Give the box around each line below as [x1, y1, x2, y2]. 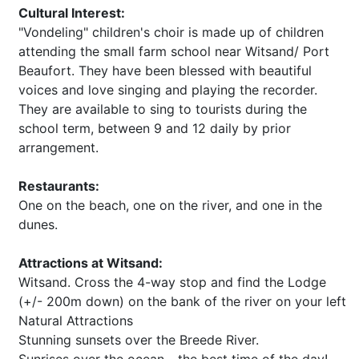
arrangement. [18, 139, 99, 155]
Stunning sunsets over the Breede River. [18, 332, 259, 348]
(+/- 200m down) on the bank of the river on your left [18, 293, 346, 309]
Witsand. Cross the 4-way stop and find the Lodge [18, 274, 326, 290]
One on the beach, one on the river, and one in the [18, 197, 322, 213]
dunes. [18, 216, 58, 232]
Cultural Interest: [18, 5, 125, 21]
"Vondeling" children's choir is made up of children [18, 24, 324, 40]
